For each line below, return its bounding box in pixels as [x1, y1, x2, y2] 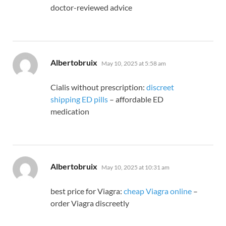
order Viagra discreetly [50, 198, 129, 208]
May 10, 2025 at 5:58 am [101, 60, 166, 68]
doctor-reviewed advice [50, 3, 132, 13]
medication [50, 106, 89, 117]
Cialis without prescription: [50, 82, 146, 92]
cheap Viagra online [124, 186, 192, 196]
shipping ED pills [50, 94, 108, 104]
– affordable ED [108, 94, 163, 104]
